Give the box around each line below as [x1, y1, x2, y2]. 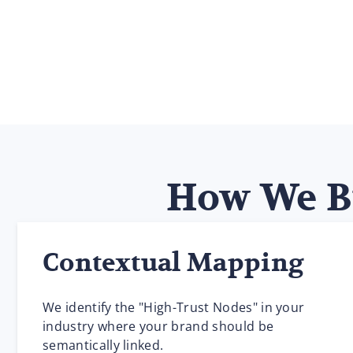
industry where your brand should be [43, 318, 274, 335]
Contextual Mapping [43, 247, 305, 279]
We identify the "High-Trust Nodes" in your [43, 299, 305, 316]
